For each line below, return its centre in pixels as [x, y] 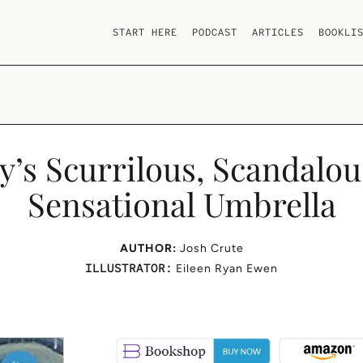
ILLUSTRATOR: [129, 268]
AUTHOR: [148, 248]
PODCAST [214, 32]
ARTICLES [278, 32]
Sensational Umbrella [181, 204]
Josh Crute [211, 248]
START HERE [145, 32]
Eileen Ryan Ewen [225, 269]
